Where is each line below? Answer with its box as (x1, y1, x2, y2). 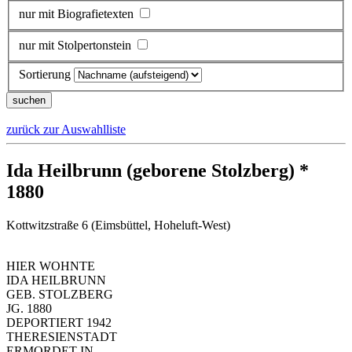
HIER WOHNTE (6, 259, 95, 273)
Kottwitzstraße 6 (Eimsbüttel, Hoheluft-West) (6, 218, 230, 233)
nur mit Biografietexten (19, 7, 134, 21)
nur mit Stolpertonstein (19, 38, 131, 52)
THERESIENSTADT (6, 330, 117, 344)
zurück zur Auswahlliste (6, 123, 126, 137)
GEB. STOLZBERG (6, 288, 113, 302)
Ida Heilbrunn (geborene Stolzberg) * (6, 160, 309, 181)
